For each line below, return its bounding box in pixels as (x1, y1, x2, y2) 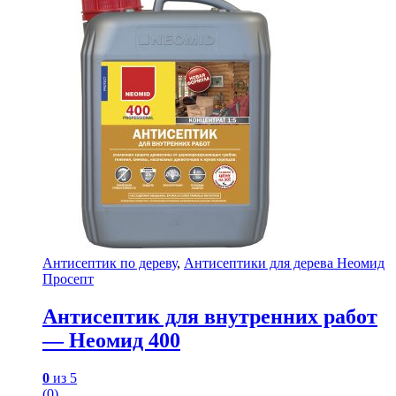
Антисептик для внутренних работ (42, 304, 377, 328)
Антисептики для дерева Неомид (184, 255, 385, 270)
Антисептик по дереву (42, 255, 177, 270)
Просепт (42, 270, 94, 286)
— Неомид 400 (42, 328, 180, 352)
